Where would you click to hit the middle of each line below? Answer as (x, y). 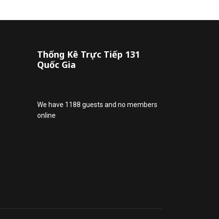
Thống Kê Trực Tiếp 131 (88, 54)
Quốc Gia (56, 65)
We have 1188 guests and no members (97, 105)
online (46, 115)
